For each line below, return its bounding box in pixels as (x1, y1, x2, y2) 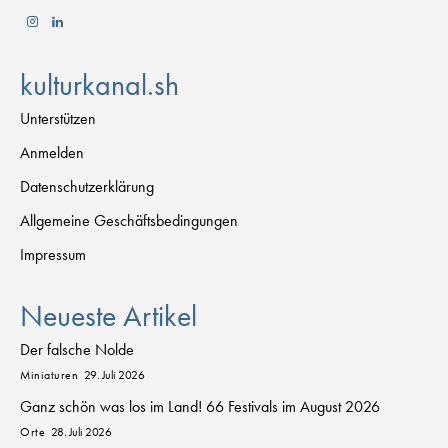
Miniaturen (20, 367, 78, 384)
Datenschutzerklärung (20, 176, 154, 198)
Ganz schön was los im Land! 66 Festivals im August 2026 (20, 396, 380, 418)
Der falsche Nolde (20, 339, 134, 361)
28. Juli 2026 (50, 424, 111, 441)
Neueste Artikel (20, 297, 197, 336)
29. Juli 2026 (83, 367, 144, 384)
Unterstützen (20, 108, 96, 130)
